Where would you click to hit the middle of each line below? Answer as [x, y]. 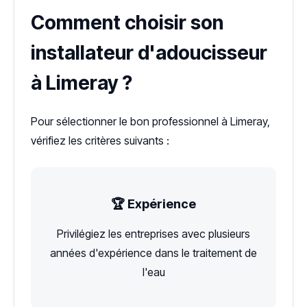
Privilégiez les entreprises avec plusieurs [153, 234]
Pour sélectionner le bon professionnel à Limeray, [150, 122]
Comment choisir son [127, 23]
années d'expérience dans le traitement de [153, 253]
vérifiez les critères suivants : [100, 141]
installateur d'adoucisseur [149, 53]
